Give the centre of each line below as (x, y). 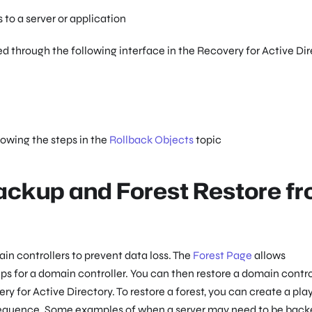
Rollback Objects (151, 140)
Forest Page (223, 256)
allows (269, 256)
